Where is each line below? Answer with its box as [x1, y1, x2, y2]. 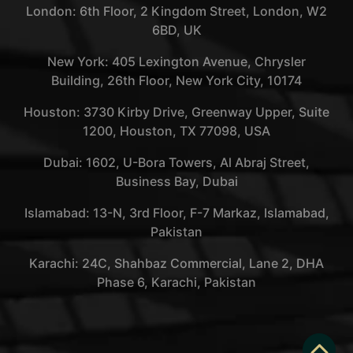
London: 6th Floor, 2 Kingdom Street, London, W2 [26, 2, 327, 19]
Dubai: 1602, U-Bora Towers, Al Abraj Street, [43, 154, 310, 170]
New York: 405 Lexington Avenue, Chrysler [47, 53, 306, 69]
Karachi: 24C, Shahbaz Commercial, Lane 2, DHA [29, 255, 324, 271]
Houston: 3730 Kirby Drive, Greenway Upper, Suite [24, 103, 329, 120]
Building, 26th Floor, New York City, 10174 [51, 72, 302, 88]
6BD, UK [151, 21, 202, 38]
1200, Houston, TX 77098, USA [83, 122, 270, 139]
